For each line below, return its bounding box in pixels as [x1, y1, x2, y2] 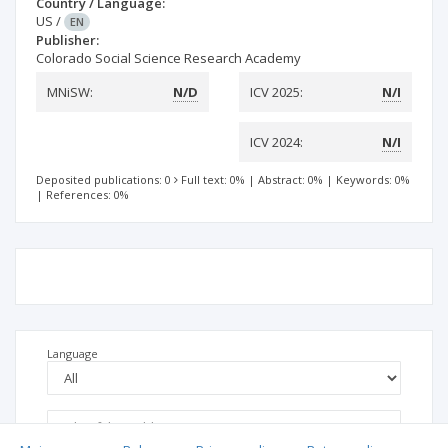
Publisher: [36, 31, 99, 49]
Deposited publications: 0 [36, 172, 171, 187]
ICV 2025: [250, 83, 303, 101]
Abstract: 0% [258, 172, 323, 187]
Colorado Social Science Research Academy [36, 49, 301, 67]
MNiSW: [47, 83, 93, 101]
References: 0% [46, 187, 129, 202]
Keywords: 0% [336, 172, 410, 187]
